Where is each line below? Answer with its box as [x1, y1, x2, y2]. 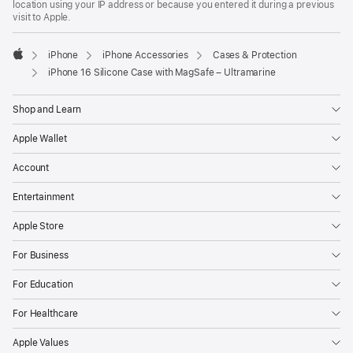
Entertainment [13, 191, 74, 203]
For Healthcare [13, 308, 79, 320]
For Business [13, 250, 69, 262]
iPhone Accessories [102, 50, 188, 61]
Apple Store [13, 221, 64, 232]
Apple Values [13, 337, 69, 349]
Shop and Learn [13, 104, 82, 116]
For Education [13, 279, 73, 291]
